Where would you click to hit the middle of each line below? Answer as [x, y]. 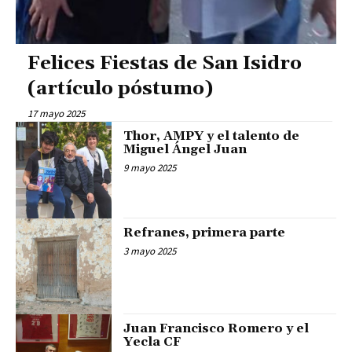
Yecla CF [152, 342]
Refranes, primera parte [205, 232]
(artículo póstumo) [120, 89]
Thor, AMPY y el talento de [212, 136]
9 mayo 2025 [150, 168]
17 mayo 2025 [56, 114]
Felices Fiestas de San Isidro [165, 64]
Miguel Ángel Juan [185, 150]
